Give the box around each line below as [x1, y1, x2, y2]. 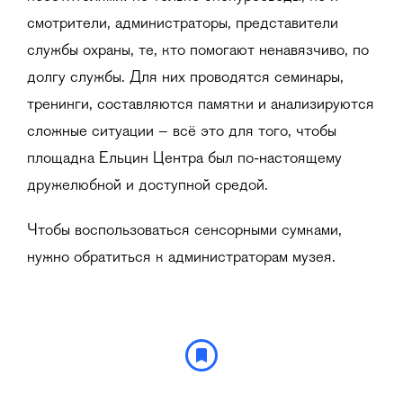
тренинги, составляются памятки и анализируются [27, 96, 374, 113]
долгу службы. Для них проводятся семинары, [27, 69, 344, 86]
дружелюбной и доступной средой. [27, 177, 268, 194]
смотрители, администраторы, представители [27, 15, 338, 32]
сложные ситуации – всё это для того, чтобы [27, 123, 336, 140]
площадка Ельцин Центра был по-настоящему [27, 150, 342, 167]
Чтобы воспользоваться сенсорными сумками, [27, 222, 342, 239]
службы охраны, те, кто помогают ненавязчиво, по [27, 42, 369, 59]
